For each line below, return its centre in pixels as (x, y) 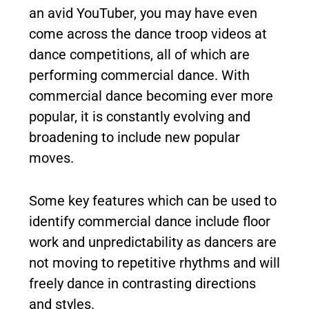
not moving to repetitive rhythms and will (154, 263)
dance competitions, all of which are (139, 54)
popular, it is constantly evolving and (140, 117)
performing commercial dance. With (139, 75)
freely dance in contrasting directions (142, 283)
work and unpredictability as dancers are (153, 242)
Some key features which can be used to (153, 201)
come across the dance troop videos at (148, 34)
